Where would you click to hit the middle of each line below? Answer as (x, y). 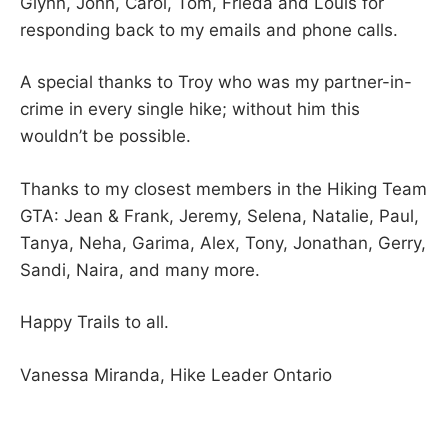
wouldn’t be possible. (105, 136)
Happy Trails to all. (94, 322)
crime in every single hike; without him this (190, 109)
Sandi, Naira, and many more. (140, 269)
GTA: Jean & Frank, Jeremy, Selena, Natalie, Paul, (219, 215)
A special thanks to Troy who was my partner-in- (216, 82)
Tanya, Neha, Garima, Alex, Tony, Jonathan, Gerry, (223, 242)
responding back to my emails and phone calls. (209, 29)
